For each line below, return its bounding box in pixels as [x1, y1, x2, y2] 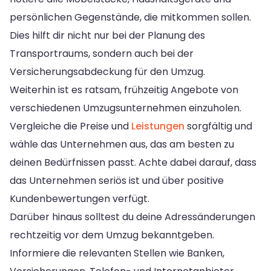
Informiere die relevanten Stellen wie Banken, [10, 246, 224, 260]
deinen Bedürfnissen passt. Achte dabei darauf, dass [10, 155, 256, 169]
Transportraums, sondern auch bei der [10, 46, 194, 60]
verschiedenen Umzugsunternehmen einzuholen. [10, 100, 241, 115]
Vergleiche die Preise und [10, 119, 131, 133]
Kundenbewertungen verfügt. [10, 191, 149, 206]
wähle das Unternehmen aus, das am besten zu [10, 137, 234, 151]
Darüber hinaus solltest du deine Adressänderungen [10, 209, 255, 224]
